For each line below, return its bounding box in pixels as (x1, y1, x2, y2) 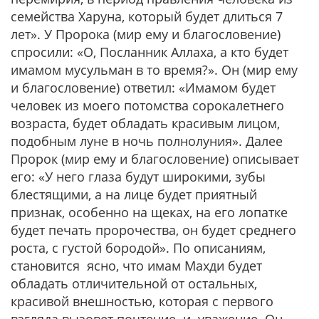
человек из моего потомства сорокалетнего (11, 97, 284, 114)
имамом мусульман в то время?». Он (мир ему (11, 61, 298, 78)
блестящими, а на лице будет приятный (11, 186, 257, 203)
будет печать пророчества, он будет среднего (11, 221, 296, 239)
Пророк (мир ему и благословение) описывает (11, 150, 299, 167)
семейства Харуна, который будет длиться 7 (11, 8, 283, 25)
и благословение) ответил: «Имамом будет (11, 79, 276, 96)
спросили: (11, 43, 77, 61)
